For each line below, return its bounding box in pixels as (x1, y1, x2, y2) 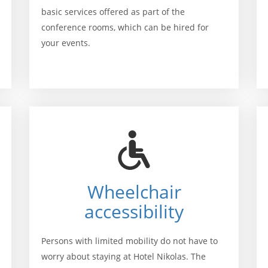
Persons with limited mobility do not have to (41, 235, 218, 246)
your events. (41, 36, 93, 48)
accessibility (84, 199, 184, 224)
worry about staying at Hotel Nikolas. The (41, 251, 206, 262)
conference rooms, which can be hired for (41, 21, 209, 33)
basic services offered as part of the (41, 5, 185, 17)
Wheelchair (87, 179, 181, 204)
